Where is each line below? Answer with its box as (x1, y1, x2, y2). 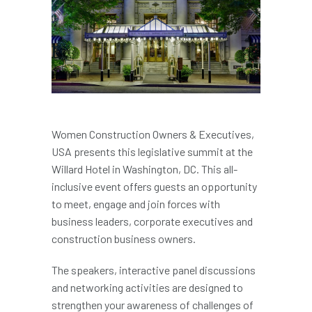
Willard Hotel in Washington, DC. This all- (52, 162, 237, 175)
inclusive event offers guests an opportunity (52, 179, 257, 193)
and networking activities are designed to (52, 280, 243, 294)
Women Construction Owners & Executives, (52, 127, 254, 141)
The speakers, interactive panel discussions (52, 263, 256, 276)
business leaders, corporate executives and (52, 214, 253, 228)
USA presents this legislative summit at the (52, 144, 253, 158)
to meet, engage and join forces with (52, 196, 220, 210)
